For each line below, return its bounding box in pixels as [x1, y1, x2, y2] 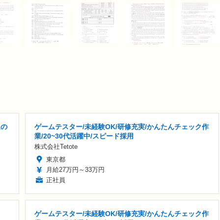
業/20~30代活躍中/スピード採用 [34, 132, 134, 140]
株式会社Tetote [34, 142, 78, 150]
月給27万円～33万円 [46, 165, 105, 173]
